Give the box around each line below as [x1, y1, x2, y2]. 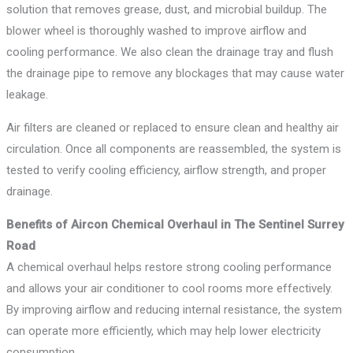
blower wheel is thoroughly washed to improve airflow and [6, 24, 307, 39]
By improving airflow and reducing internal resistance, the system [6, 303, 343, 318]
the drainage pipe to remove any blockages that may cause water [6, 66, 345, 81]
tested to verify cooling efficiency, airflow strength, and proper [6, 163, 327, 178]
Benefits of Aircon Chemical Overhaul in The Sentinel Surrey [6, 217, 344, 232]
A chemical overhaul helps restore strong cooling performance [6, 260, 333, 275]
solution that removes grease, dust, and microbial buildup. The [6, 2, 328, 17]
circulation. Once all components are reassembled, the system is [6, 142, 342, 157]
